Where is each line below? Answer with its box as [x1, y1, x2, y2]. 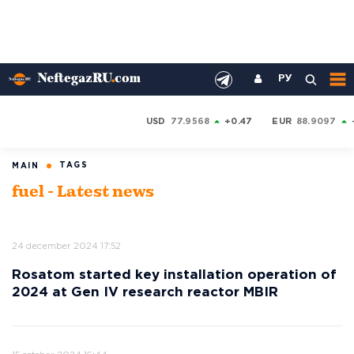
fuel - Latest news [12, 185, 154, 201]
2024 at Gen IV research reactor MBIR [12, 287, 278, 299]
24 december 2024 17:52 [12, 243, 121, 250]
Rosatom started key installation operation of [12, 269, 337, 281]
